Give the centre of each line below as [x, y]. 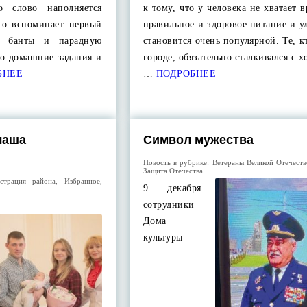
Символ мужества [198, 140]
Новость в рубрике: [177, 162]
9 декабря [172, 188]
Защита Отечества [173, 171]
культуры [163, 237]
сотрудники [169, 205]
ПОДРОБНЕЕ [185, 74]
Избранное [82, 181]
